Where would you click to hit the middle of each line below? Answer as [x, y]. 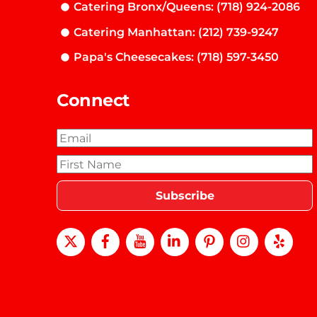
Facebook [148, 233]
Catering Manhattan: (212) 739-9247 [177, 31]
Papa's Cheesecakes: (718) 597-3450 [177, 57]
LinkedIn [214, 233]
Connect [93, 99]
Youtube [179, 233]
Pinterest [250, 233]
